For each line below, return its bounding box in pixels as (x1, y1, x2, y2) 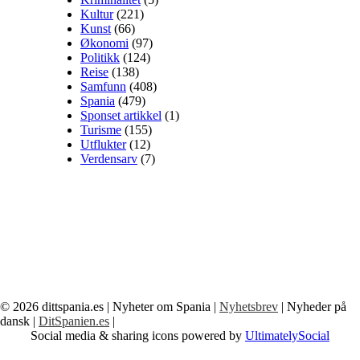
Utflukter (80, 137, 126, 151)
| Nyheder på (278, 299, 346, 313)
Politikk (80, 50, 120, 64)
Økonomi (80, 35, 129, 50)
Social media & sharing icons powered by (31, 328, 245, 342)
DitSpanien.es (39, 313, 109, 328)
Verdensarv (80, 151, 137, 166)
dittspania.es (42, 299, 104, 313)
